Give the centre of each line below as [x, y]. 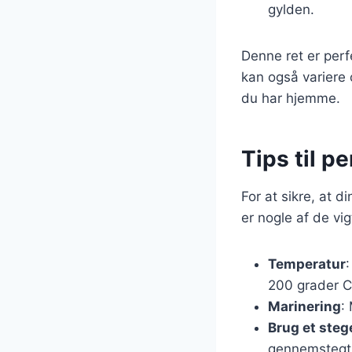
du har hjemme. [291, 98]
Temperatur [307, 264]
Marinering [304, 306]
